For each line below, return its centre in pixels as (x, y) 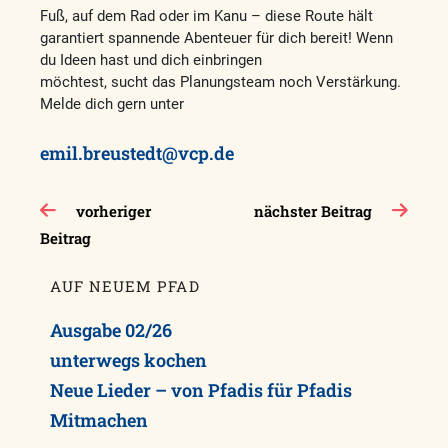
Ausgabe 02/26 (111, 330)
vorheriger (113, 211)
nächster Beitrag (313, 211)
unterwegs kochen (128, 360)
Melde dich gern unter (112, 104)
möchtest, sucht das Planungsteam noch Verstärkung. (220, 82)
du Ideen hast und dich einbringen (151, 60)
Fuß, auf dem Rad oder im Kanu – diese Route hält (206, 16)
